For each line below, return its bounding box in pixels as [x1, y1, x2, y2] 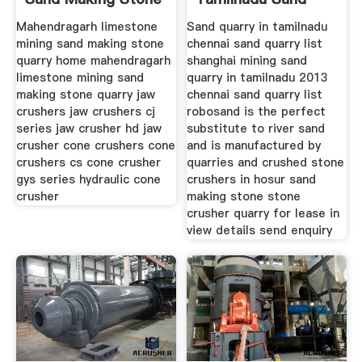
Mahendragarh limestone [15, 19, 158, 36]
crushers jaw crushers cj [15, 103, 155, 120]
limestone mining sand [15, 69, 144, 86]
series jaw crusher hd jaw [15, 120, 162, 137]
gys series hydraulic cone [15, 171, 161, 188]
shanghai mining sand [187, 53, 308, 69]
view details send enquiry [187, 222, 333, 239]
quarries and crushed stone [187, 154, 345, 171]
